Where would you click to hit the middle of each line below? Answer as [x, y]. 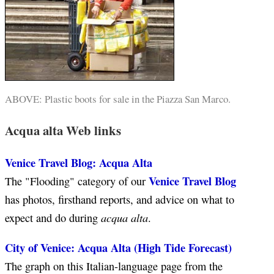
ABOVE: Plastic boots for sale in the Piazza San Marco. [118, 98]
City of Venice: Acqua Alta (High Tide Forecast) [118, 247]
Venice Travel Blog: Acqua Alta [79, 163]
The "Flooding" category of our [77, 181]
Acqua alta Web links [63, 131]
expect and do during [53, 218]
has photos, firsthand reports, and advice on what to [120, 200]
